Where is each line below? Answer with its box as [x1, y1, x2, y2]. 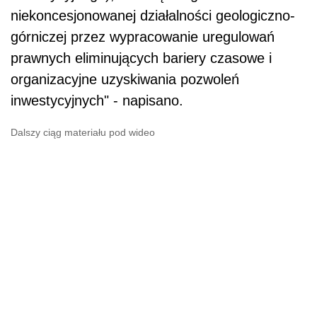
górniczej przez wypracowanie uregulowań [11, 29, 275, 45]
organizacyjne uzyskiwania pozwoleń [11, 71, 239, 87]
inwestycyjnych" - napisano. [11, 93, 183, 108]
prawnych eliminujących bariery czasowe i [11, 50, 272, 66]
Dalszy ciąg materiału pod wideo [11, 127, 155, 138]
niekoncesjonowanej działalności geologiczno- [11, 8, 295, 23]
